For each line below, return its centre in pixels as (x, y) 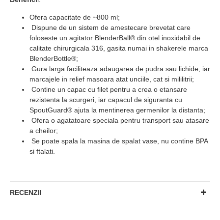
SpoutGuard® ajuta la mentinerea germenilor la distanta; (117, 110)
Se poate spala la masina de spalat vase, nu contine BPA (119, 141)
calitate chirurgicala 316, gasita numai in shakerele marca (119, 48)
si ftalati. (42, 151)
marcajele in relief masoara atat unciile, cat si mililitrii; (112, 79)
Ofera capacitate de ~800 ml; (75, 17)
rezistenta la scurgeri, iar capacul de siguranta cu (106, 99)
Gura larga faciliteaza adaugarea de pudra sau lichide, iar (120, 69)
